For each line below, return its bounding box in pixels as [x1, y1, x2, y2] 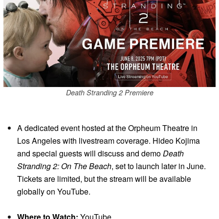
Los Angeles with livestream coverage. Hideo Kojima [17, 134, 200, 146]
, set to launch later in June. [111, 160, 206, 172]
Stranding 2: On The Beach [17, 160, 111, 172]
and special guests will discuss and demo [17, 147, 163, 159]
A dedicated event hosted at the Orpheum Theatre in [17, 122, 197, 133]
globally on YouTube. [17, 185, 90, 197]
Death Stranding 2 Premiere [66, 88, 153, 98]
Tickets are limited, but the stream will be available [17, 173, 191, 184]
